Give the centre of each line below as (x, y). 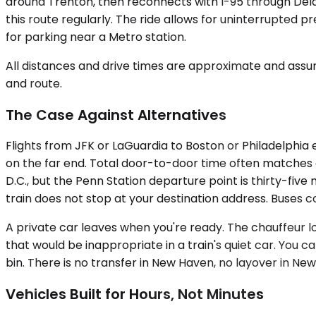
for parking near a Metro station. (96, 37)
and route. (34, 84)
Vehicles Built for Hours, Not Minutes (135, 294)
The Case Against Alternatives (116, 115)
